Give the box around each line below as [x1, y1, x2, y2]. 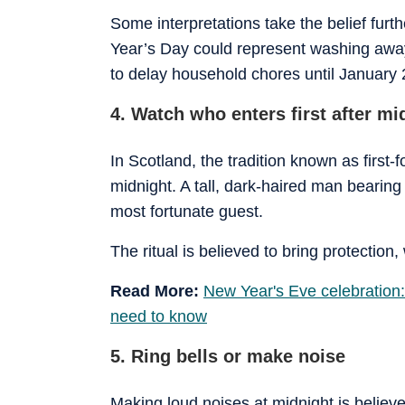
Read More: [110, 281, 203, 300]
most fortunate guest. [110, 202, 263, 221]
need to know [110, 306, 207, 325]
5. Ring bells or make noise [110, 345, 345, 366]
